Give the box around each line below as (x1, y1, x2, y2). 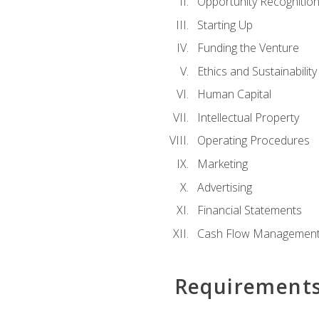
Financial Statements (197, 202, 302, 219)
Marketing (197, 156, 248, 172)
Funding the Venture (197, 40, 299, 56)
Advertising (197, 179, 252, 195)
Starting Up (197, 16, 253, 33)
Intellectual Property (197, 109, 299, 125)
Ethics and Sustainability (197, 63, 317, 79)
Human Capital (197, 86, 271, 103)
